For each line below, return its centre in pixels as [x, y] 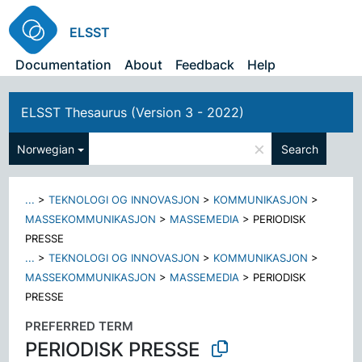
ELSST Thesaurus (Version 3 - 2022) [133, 112]
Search [300, 149]
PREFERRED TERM [80, 326]
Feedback [205, 65]
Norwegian [46, 149]
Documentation [64, 65]
